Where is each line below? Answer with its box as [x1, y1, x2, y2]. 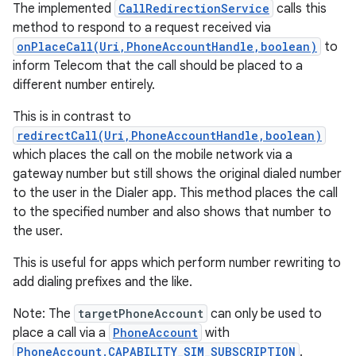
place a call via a [13, 325, 109, 341]
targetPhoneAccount [78, 306, 203, 321]
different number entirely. [13, 77, 155, 93]
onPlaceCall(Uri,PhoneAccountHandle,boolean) [17, 39, 317, 54]
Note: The [13, 306, 74, 322]
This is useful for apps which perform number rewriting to [13, 255, 341, 271]
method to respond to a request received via [13, 20, 271, 36]
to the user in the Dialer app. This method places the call [13, 185, 338, 201]
